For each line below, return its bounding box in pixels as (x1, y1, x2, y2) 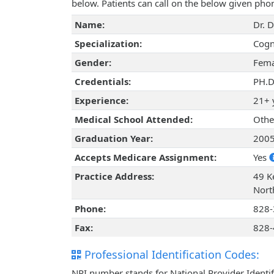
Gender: (74, 56, 111, 69)
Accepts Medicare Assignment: (74, 151, 217, 164)
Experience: (74, 94, 128, 107)
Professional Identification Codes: (81, 247, 259, 262)
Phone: (74, 202, 106, 215)
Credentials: (74, 75, 131, 88)
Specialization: (74, 37, 142, 50)
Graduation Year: (74, 132, 153, 145)
